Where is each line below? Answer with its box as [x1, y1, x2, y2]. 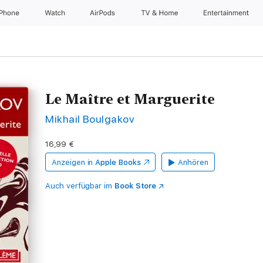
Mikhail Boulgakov [45, 113, 135, 125]
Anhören [178, 158, 208, 167]
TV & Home [140, 9, 180, 17]
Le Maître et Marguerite [45, 90, 215, 107]
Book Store [114, 181, 157, 190]
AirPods [90, 9, 117, 17]
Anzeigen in [52, 158, 93, 167]
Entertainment [203, 9, 251, 17]
